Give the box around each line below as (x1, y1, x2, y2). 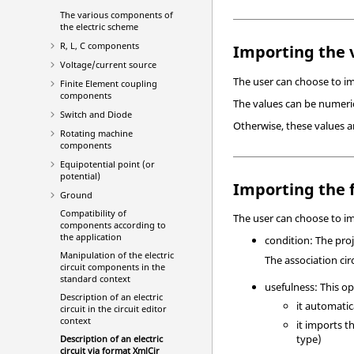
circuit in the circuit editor (59, 303, 167, 314)
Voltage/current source (59, 58, 156, 70)
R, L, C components (59, 40, 139, 51)
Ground (59, 189, 92, 201)
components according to (59, 219, 166, 231)
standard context (59, 273, 130, 284)
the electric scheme (59, 21, 138, 32)
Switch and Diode (59, 108, 132, 120)
